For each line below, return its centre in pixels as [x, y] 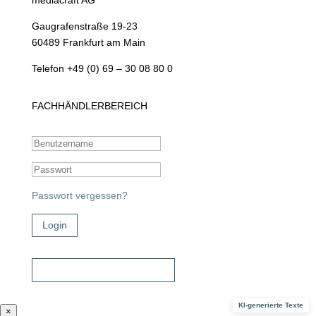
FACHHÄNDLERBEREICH [89, 106]
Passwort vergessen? [79, 196]
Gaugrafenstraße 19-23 [84, 26]
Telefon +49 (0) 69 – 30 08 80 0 [102, 69]
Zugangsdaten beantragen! [103, 270]
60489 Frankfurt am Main [88, 43]
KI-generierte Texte [271, 305]
